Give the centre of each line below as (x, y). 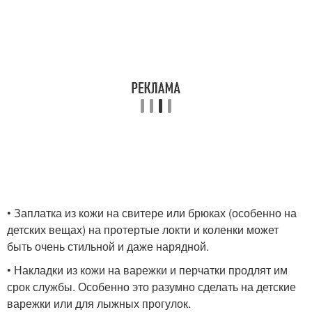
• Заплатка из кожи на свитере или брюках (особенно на (152, 213)
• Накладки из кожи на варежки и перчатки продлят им (147, 270)
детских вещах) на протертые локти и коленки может (143, 229)
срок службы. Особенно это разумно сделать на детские (151, 287)
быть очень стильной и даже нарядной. (108, 246)
